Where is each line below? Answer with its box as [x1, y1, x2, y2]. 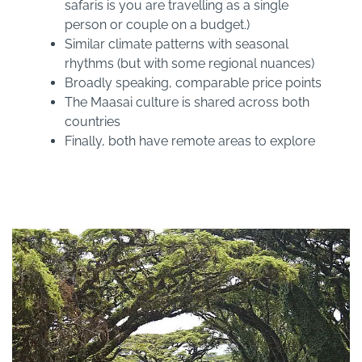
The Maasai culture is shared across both [65, 94, 309, 110]
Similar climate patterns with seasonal [65, 36, 288, 52]
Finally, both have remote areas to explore [65, 133, 315, 149]
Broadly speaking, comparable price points [65, 74, 322, 90]
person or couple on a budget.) [65, 16, 250, 32]
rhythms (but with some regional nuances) [65, 55, 314, 71]
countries [65, 113, 120, 129]
